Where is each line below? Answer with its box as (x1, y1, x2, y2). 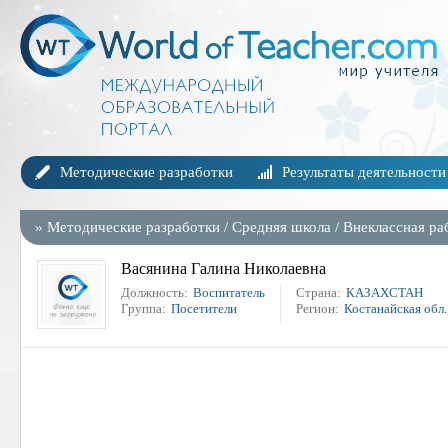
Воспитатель (193, 285, 265, 300)
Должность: (121, 285, 188, 300)
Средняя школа (232, 219, 331, 235)
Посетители (171, 301, 237, 316)
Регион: (296, 301, 339, 316)
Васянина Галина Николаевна (121, 260, 326, 277)
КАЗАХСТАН (346, 285, 423, 300)
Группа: (121, 301, 166, 316)
